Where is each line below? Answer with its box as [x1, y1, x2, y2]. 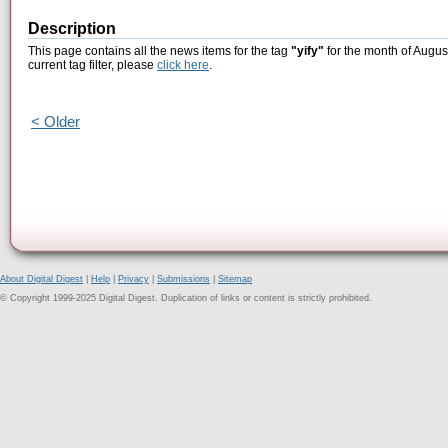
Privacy [118, 274, 149, 284]
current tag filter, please [28, 58, 157, 73]
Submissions [157, 274, 210, 284]
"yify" [291, 44, 324, 59]
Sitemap [218, 274, 252, 284]
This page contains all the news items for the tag [28, 44, 291, 59]
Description [28, 20, 116, 38]
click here [157, 58, 209, 73]
